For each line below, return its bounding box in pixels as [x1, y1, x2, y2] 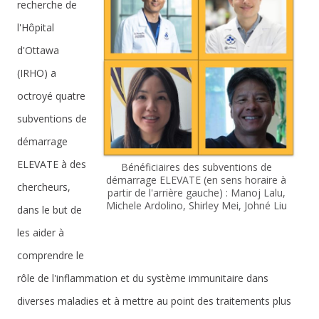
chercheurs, [17, 180, 70, 194]
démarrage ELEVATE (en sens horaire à [106, 172, 286, 187]
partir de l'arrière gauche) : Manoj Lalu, [107, 185, 286, 199]
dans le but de [17, 203, 82, 216]
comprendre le [17, 249, 84, 262]
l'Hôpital [17, 21, 54, 34]
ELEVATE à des [17, 157, 86, 171]
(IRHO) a [17, 66, 56, 80]
